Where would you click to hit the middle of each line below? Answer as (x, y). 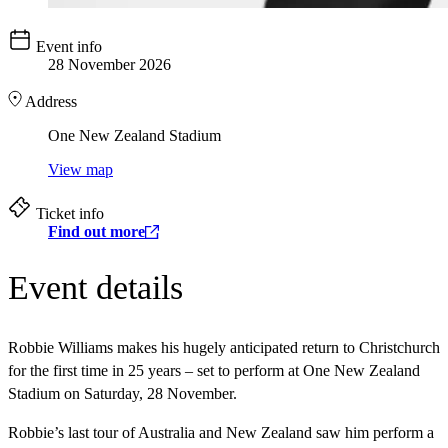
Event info (67, 47)
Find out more (96, 232)
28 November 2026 (109, 65)
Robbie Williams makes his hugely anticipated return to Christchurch (224, 347)
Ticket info (68, 214)
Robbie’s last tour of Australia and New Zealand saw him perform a (221, 432)
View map (80, 170)
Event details (95, 288)
